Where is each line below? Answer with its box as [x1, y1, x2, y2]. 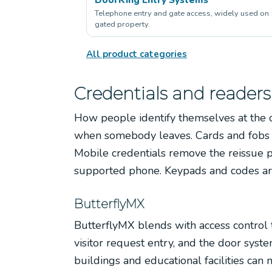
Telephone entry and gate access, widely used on [95, 7, 269, 19]
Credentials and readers [74, 83, 271, 104]
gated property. [95, 18, 150, 30]
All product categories [86, 47, 187, 60]
